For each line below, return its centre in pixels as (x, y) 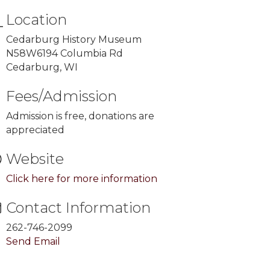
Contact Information (79, 208)
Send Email (33, 241)
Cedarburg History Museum (74, 39)
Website (35, 159)
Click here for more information (82, 179)
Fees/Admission (62, 96)
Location (37, 20)
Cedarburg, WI (52, 67)
